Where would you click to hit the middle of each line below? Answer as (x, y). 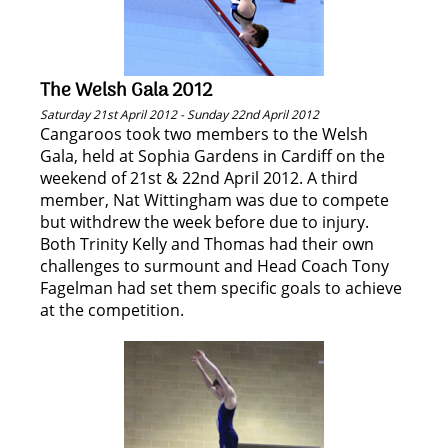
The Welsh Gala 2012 (126, 91)
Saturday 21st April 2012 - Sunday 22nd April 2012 (179, 114)
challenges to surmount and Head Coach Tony (214, 266)
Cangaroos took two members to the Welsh (204, 134)
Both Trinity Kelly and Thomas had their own (207, 244)
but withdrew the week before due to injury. (204, 222)
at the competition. (112, 310)
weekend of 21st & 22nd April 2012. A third (199, 178)
